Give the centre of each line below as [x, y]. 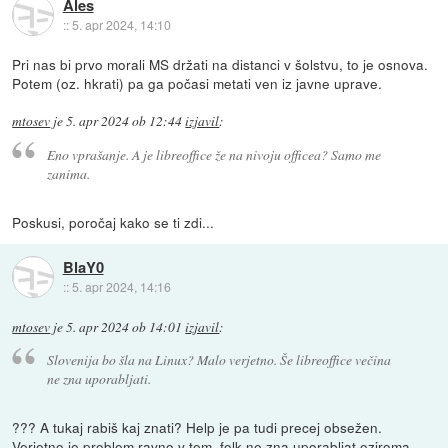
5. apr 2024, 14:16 [121, 287]
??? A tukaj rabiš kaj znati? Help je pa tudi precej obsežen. [197, 427]
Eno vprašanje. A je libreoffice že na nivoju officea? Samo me [213, 154]
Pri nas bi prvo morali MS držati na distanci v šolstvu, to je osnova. [220, 64]
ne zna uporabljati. [98, 379]
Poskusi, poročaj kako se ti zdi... [113, 221]
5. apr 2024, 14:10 [121, 24]
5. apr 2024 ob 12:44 [124, 121]
